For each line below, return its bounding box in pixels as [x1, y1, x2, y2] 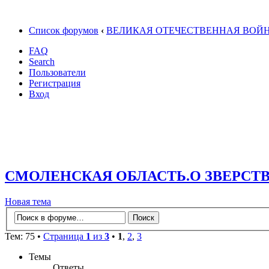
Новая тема [5, 196, 51, 207]
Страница [43, 231, 86, 242]
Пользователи [29, 67, 86, 77]
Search [29, 56, 55, 67]
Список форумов [29, 25, 98, 35]
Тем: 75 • [5, 231, 43, 242]
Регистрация [29, 78, 80, 88]
